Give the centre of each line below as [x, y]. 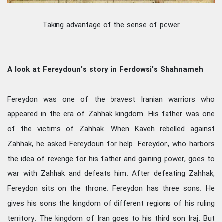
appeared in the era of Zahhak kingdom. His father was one [111, 115]
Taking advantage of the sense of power [111, 26]
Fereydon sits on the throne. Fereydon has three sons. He [111, 189]
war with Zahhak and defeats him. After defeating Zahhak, [111, 174]
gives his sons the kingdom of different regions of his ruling [111, 204]
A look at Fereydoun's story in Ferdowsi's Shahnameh [105, 70]
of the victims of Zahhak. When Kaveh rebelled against [111, 130]
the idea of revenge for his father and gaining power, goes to [111, 159]
